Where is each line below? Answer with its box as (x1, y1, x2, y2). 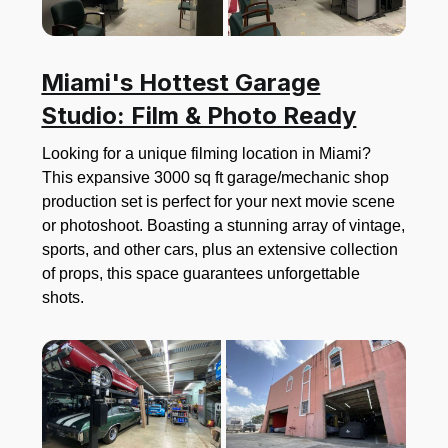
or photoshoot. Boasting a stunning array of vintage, (42, 216, 406, 234)
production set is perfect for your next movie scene (42, 192, 396, 210)
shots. (42, 288, 85, 306)
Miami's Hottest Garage (41, 67, 321, 97)
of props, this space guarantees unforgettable (42, 264, 361, 282)
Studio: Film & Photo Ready (41, 100, 357, 130)
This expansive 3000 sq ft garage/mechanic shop (42, 168, 390, 186)
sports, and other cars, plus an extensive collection (42, 240, 399, 258)
